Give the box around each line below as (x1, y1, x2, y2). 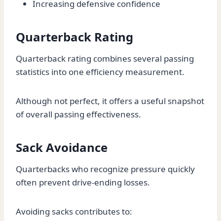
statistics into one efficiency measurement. (16, 66, 184, 78)
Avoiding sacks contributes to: (16, 206, 132, 218)
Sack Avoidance (16, 139, 108, 156)
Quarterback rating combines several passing (16, 53, 194, 65)
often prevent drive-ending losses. (16, 177, 150, 188)
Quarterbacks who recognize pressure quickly (16, 163, 195, 175)
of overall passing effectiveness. (16, 109, 141, 120)
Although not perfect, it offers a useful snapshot (16, 95, 204, 107)
